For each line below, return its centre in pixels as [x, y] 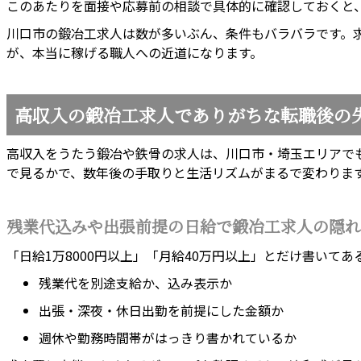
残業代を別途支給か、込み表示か [135, 283]
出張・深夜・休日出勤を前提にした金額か [161, 311]
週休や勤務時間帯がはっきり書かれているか [168, 338]
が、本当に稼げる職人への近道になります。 [135, 53]
